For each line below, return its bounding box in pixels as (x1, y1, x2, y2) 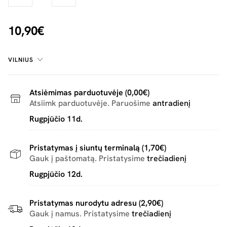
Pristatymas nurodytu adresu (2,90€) (29, 198, 163, 208)
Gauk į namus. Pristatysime (29, 208, 132, 219)
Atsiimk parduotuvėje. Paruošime (29, 98, 153, 108)
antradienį (153, 98, 191, 108)
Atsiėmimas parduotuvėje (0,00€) (29, 87, 149, 98)
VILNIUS (8, 56, 33, 64)
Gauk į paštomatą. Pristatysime (29, 153, 147, 164)
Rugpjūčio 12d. (29, 169, 83, 179)
